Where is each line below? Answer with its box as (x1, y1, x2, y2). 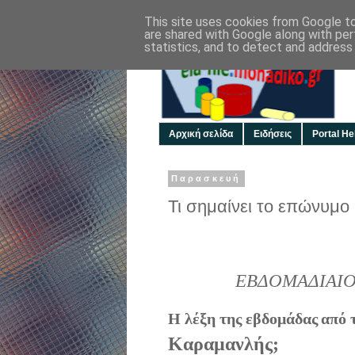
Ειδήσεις (254, 128, 292, 140)
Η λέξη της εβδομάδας (168, 310, 318, 328)
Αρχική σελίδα (169, 128, 233, 140)
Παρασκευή (171, 174, 242, 184)
